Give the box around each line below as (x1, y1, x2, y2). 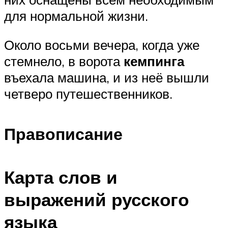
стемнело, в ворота (4, 53, 124, 70)
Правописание (4, 124, 123, 145)
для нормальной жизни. (4, 7, 148, 24)
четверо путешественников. (4, 85, 173, 102)
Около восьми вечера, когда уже (4, 37, 199, 53)
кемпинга (124, 53, 184, 70)
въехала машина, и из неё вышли (4, 69, 209, 86)
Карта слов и (4, 165, 118, 188)
